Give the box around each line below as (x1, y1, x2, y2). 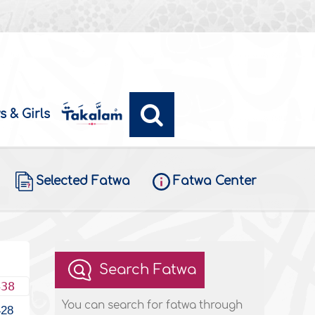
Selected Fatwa (35, 174, 130, 188)
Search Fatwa (99, 262, 197, 278)
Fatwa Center (172, 174, 257, 188)
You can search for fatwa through (62, 300, 243, 312)
